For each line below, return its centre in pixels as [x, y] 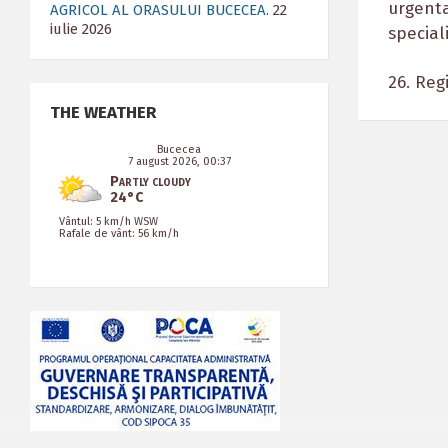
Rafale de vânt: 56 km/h [119, 233]
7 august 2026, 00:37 [179, 161]
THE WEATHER [103, 112]
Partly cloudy [150, 181]
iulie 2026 [81, 29]
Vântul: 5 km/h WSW [108, 221]
